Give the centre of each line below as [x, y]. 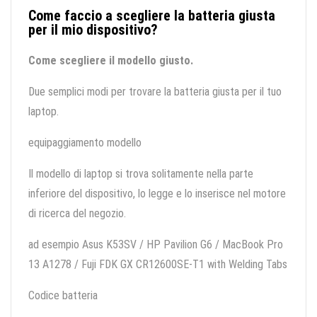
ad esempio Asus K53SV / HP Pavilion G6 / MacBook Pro [156, 245]
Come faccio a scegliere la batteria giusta [152, 16]
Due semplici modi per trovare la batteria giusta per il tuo [155, 92]
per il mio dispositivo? [93, 30]
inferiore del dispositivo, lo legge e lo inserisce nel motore [157, 194]
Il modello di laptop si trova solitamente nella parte [141, 174]
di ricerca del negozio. [77, 214]
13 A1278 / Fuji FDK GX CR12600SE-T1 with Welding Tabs [158, 265]
